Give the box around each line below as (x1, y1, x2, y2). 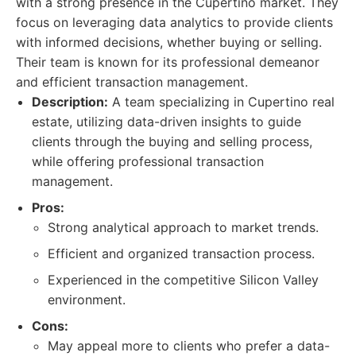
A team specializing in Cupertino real (108, 94, 335, 110)
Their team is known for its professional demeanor (16, 54, 319, 70)
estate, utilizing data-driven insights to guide (32, 114, 301, 130)
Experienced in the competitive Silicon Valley (48, 272, 319, 288)
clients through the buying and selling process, (32, 133, 312, 149)
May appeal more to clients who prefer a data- (48, 338, 330, 354)
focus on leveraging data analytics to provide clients (16, 14, 333, 30)
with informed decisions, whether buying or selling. (16, 34, 322, 50)
